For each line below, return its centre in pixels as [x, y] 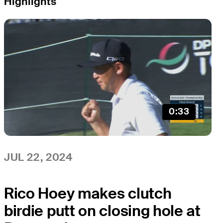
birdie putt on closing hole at [102, 211]
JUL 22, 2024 [38, 157]
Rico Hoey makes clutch [88, 193]
